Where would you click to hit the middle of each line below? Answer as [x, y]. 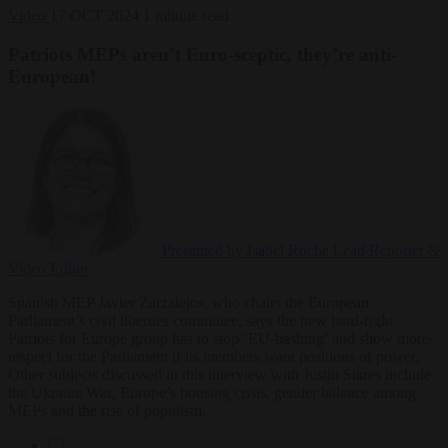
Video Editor [48, 269]
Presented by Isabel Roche [247, 251]
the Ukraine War [60, 393]
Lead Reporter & [386, 251]
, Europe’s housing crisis [189, 393]
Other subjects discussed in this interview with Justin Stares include [219, 375]
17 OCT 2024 [96, 15]
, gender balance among [341, 393]
